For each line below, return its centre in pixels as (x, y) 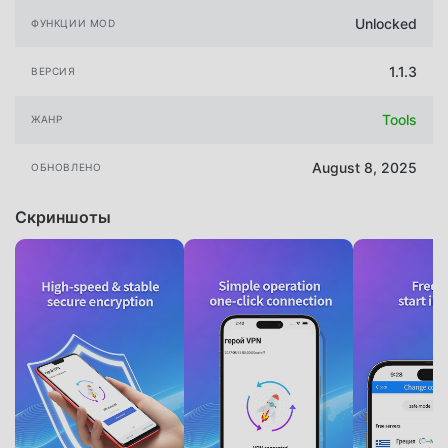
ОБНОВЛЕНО (66, 167)
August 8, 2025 (364, 168)
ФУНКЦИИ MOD (73, 22)
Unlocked (386, 23)
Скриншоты (63, 216)
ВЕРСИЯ (53, 71)
